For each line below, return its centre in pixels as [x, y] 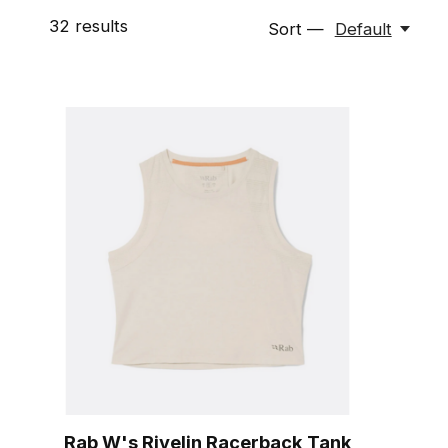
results [98, 26]
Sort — [296, 28]
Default [363, 28]
